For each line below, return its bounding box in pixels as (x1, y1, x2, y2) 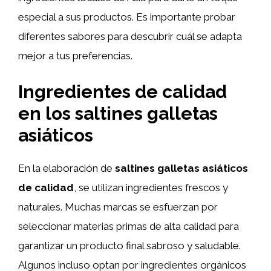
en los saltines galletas (18, 102, 218, 124)
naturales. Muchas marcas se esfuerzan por (18, 200, 218, 213)
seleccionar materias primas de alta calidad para (18, 220, 239, 232)
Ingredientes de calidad (18, 80, 227, 102)
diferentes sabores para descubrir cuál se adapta (18, 30, 242, 42)
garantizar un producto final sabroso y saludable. (18, 239, 241, 252)
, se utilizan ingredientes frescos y (74, 181, 228, 194)
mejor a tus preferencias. (18, 50, 132, 62)
